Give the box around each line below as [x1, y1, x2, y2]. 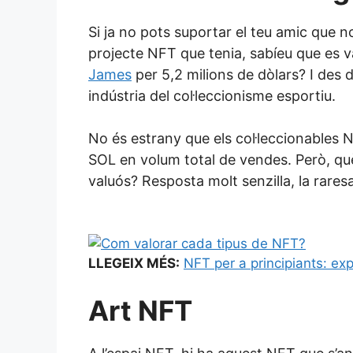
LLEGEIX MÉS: [88, 255, 180, 272]
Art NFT [88, 293, 192, 327]
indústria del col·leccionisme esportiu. [88, 87, 336, 105]
